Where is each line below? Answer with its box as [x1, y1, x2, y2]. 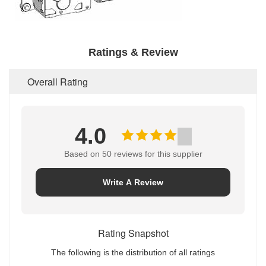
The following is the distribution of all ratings [51, 248, 215, 257]
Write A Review [103, 178, 163, 187]
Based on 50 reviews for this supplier [64, 149, 202, 159]
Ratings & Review [88, 46, 178, 58]
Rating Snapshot [97, 226, 169, 240]
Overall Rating [27, 75, 88, 88]
